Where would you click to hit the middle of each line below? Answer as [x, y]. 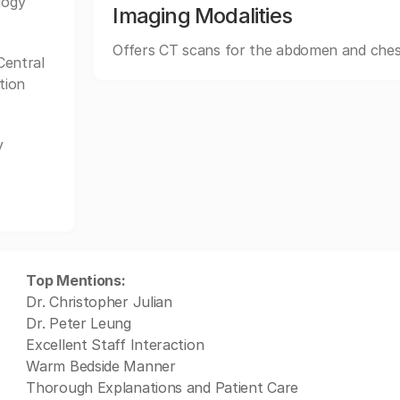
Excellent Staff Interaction [115, 345]
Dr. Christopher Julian [99, 302]
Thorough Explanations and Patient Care [162, 387]
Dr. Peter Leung [79, 323]
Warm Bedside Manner [101, 366]
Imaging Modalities [202, 16]
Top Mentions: [76, 280]
